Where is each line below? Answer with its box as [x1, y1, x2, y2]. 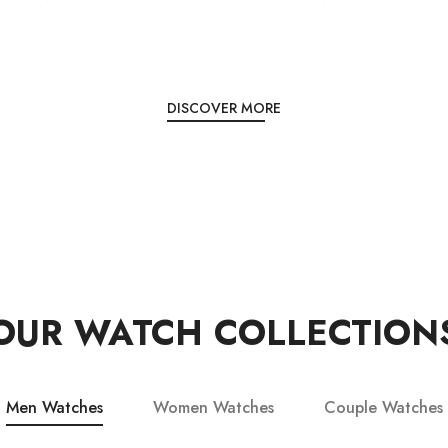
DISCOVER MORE [167, 98, 281, 119]
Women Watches [152, 396, 274, 420]
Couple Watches [323, 396, 443, 420]
